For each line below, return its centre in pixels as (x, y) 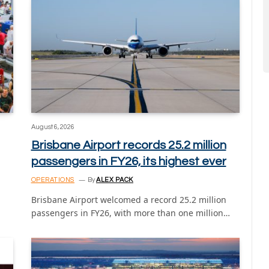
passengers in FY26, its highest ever (128, 161)
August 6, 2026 (53, 127)
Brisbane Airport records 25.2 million (128, 145)
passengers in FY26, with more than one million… (130, 213)
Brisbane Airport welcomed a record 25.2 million (128, 199)
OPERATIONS (53, 180)
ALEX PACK (115, 180)
